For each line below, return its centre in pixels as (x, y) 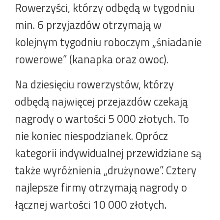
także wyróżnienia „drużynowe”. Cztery (106, 170)
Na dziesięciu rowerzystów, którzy (94, 84)
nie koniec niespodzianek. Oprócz (91, 136)
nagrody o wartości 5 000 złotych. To (102, 119)
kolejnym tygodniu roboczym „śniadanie (108, 42)
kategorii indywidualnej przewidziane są (108, 153)
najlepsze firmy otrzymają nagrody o (101, 188)
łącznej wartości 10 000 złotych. (92, 205)
